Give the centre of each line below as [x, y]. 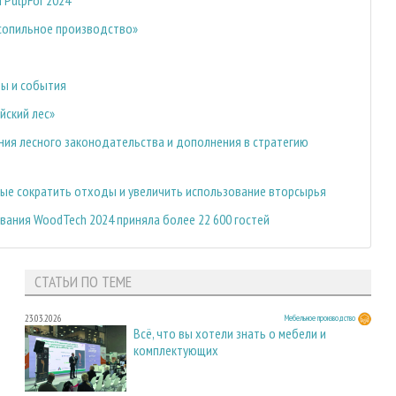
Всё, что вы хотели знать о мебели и [230, 334]
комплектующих [176, 350]
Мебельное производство [320, 318]
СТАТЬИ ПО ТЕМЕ [83, 282]
